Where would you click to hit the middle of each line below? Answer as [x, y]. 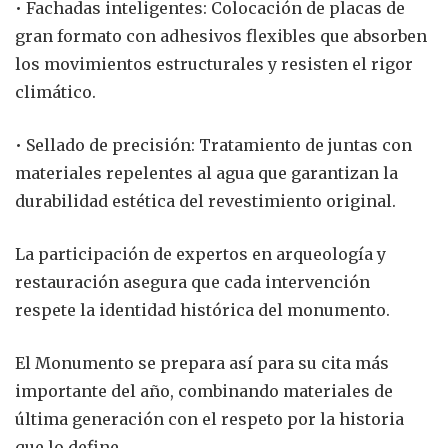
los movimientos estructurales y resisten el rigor [214, 63]
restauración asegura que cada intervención [192, 281]
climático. [55, 91]
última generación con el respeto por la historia [209, 418]
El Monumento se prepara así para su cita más [202, 362]
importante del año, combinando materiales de [204, 390]
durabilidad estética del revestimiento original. [205, 200]
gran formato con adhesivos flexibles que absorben [221, 35]
